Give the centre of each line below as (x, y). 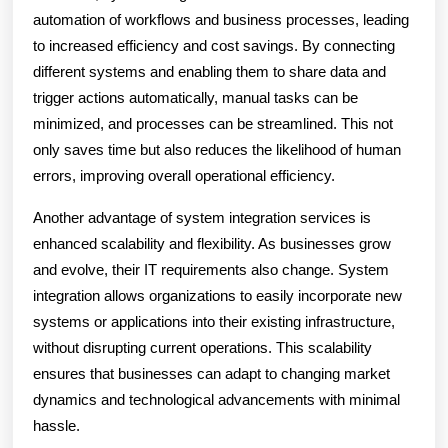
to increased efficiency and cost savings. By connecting (214, 45)
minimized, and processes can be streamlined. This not (213, 123)
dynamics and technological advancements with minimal (216, 399)
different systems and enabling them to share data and (209, 71)
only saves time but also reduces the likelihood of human (217, 149)
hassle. (56, 425)
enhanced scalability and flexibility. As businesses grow (212, 243)
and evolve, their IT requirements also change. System (211, 269)
